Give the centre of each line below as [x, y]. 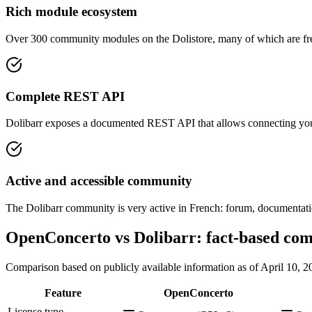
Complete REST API [65, 96]
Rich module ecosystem [71, 12]
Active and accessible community [99, 181]
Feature [63, 292]
